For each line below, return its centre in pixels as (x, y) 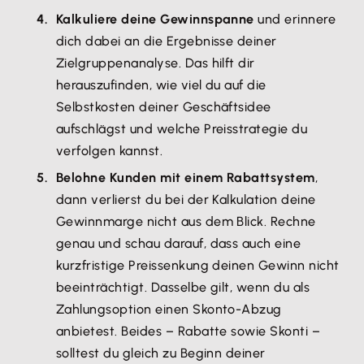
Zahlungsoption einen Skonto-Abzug (169, 309)
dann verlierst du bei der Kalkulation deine (186, 199)
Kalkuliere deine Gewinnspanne (155, 19)
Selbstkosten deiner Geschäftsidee (164, 107)
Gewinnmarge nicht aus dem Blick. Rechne (186, 221)
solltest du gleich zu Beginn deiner (161, 353)
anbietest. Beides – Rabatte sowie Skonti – (188, 331)
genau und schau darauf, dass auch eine (179, 243)
